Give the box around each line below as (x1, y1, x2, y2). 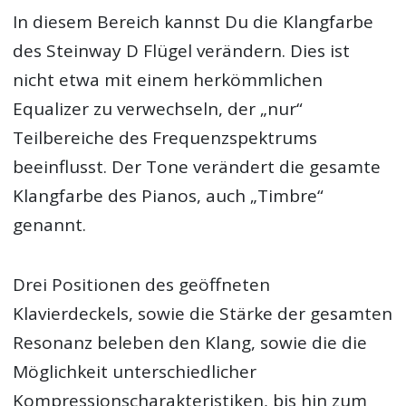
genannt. (13, 213, 87, 237)
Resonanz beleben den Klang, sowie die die (13, 331, 368, 355)
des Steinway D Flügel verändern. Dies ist (13, 39, 351, 63)
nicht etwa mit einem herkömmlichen (13, 68, 324, 92)
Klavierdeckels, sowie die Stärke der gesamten (13, 302, 393, 326)
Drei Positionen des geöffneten (13, 273, 271, 297)
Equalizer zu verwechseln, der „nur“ (13, 97, 304, 121)
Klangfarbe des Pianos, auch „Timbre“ (13, 184, 324, 208)
